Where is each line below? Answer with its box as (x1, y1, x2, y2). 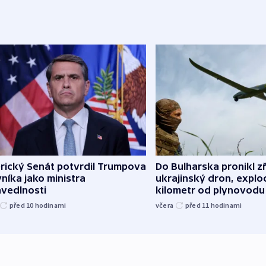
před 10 (9, 200, 35, 210)
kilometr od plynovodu (156, 184, 265, 195)
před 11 (185, 200, 211, 210)
